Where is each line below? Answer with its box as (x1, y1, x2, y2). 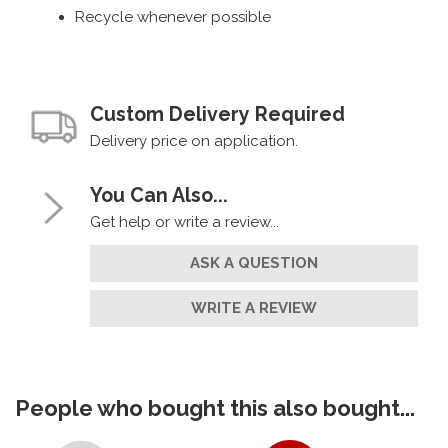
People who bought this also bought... (15, 395, 415, 422)
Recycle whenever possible (75, 8, 271, 27)
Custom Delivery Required (90, 103, 345, 127)
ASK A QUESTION (190, 254, 318, 273)
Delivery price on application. (90, 132, 298, 151)
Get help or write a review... (90, 213, 279, 232)
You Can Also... (90, 184, 228, 208)
